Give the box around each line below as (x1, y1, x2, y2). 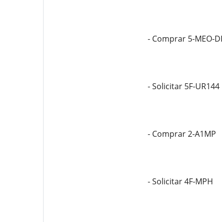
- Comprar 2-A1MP (147, 128, 216, 139)
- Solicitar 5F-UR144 (147, 81, 220, 92)
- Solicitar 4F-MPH (147, 176, 213, 187)
